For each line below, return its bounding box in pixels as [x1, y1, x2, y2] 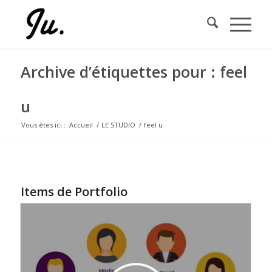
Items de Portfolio [20, 183, 127, 200]
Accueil [69, 120, 93, 129]
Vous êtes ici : [21, 120, 66, 129]
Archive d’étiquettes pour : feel [20, 61, 247, 82]
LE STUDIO [101, 120, 135, 129]
